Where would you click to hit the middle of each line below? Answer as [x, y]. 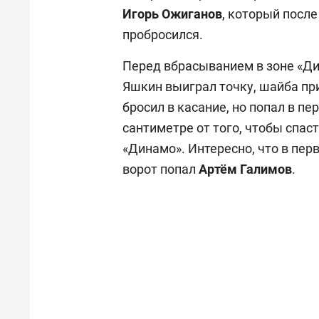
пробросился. [164, 35]
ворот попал [161, 169]
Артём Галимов [245, 169]
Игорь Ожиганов [172, 14]
